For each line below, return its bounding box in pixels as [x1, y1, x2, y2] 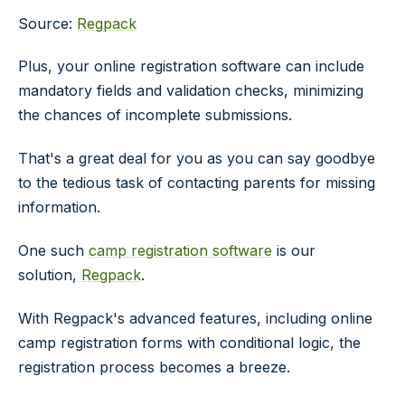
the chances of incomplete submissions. [18, 106, 292, 125]
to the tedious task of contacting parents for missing [18, 174, 375, 193]
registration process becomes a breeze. [18, 357, 290, 376]
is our [272, 240, 316, 259]
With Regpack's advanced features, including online [18, 308, 372, 327]
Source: [18, 14, 77, 33]
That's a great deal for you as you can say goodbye [18, 149, 375, 168]
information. [18, 198, 100, 217]
